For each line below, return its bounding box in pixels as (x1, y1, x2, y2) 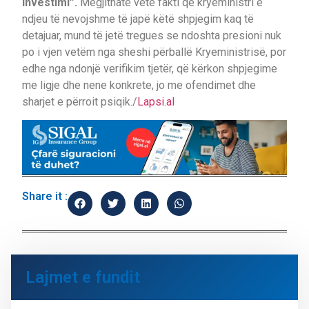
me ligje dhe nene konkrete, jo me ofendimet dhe (22, 78, 256, 92)
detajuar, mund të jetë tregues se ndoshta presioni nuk (22, 28, 281, 42)
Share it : (22, 190, 68, 203)
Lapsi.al (137, 94, 175, 108)
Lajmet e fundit (26, 268, 140, 288)
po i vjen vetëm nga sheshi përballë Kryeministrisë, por (22, 45, 286, 59)
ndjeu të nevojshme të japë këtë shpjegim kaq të (22, 12, 254, 26)
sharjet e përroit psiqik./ (22, 94, 137, 108)
